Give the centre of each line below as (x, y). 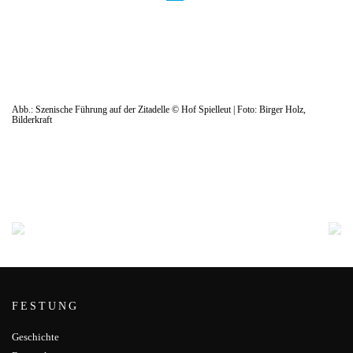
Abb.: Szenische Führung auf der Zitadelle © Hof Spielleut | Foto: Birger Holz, (159, 110)
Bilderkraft (32, 120)
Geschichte (35, 337)
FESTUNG (45, 307)
